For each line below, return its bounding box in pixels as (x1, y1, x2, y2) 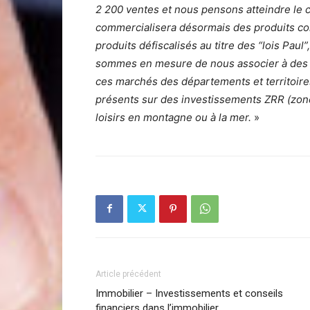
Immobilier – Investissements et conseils (95, 286, 283, 300)
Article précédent (95, 268, 161, 279)
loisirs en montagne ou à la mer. (95, 110, 254, 124)
